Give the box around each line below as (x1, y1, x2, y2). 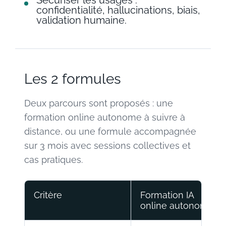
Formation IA (140, 189, 194, 200)
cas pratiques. (24, 154, 83, 165)
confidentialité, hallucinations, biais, (36, 4, 200, 16)
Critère (34, 189, 62, 200)
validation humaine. (36, 14, 127, 26)
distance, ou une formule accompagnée (24, 126, 196, 137)
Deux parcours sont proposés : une (24, 97, 173, 108)
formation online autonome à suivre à (24, 111, 185, 123)
